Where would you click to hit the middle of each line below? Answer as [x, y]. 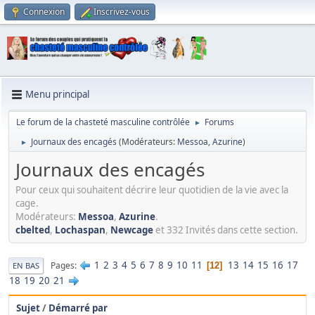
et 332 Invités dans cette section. [226, 230]
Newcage [132, 230]
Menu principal [57, 95]
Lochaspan [80, 230]
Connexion [44, 12]
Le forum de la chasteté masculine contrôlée [103, 122]
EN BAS [26, 266]
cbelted [33, 230]
